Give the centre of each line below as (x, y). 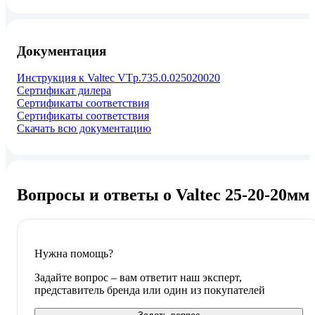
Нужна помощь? (74, 254)
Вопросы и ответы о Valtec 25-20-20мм (163, 195)
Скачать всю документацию (84, 129)
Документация (62, 51)
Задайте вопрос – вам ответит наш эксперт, (138, 278)
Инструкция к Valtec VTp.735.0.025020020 (118, 78)
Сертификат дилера (64, 91)
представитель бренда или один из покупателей (150, 290)
